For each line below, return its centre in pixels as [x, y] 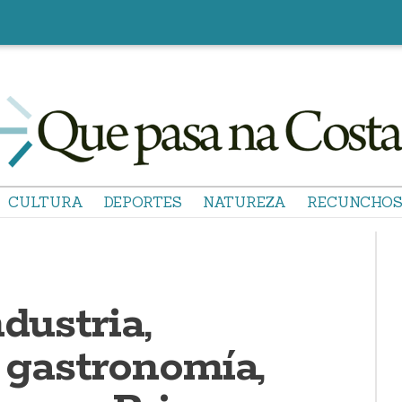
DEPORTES [143, 202]
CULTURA [46, 202]
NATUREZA [245, 202]
